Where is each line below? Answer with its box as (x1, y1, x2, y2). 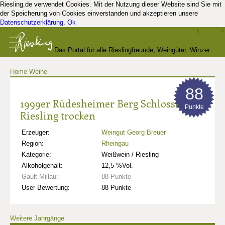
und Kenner (96, 76, 129, 84)
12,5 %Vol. (101, 162, 133, 169)
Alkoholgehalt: (22, 162, 63, 169)
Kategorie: (22, 151, 51, 158)
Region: (22, 140, 44, 147)
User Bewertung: (22, 184, 70, 191)
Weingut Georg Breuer (101, 129, 166, 136)
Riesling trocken (20, 108, 95, 122)
